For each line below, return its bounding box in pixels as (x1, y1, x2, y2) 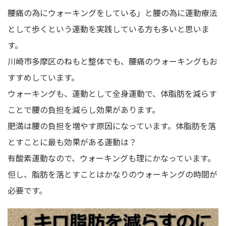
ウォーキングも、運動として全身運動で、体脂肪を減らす (8, 87, 217, 100)
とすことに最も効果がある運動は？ (8, 136, 137, 148)
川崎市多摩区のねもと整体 (8, 55, 104, 68)
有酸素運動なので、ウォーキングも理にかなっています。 (8, 152, 215, 164)
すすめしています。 (8, 71, 79, 84)
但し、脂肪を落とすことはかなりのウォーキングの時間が (8, 168, 217, 181)
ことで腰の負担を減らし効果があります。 (8, 103, 160, 116)
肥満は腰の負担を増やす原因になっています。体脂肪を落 (8, 120, 216, 132)
